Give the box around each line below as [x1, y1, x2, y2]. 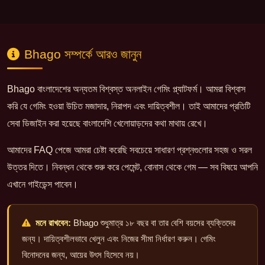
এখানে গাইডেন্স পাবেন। [7, 179, 78, 190]
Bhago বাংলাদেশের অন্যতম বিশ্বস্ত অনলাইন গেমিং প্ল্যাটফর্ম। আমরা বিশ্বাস [7, 84, 245, 95]
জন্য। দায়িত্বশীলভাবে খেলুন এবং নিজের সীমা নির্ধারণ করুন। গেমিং [22, 234, 216, 244]
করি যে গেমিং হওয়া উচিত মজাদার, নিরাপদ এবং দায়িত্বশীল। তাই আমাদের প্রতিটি [7, 101, 250, 112]
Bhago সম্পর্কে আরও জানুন [24, 47, 141, 62]
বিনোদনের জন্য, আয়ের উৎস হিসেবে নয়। [22, 250, 140, 260]
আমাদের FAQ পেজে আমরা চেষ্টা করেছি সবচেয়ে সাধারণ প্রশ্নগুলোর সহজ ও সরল [7, 145, 252, 156]
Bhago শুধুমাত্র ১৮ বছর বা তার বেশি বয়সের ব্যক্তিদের [71, 218, 236, 228]
